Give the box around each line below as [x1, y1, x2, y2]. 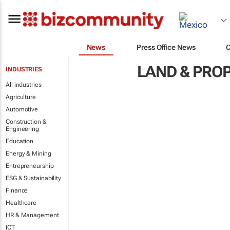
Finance [6, 187, 28, 194]
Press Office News [137, 43, 196, 51]
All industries [6, 81, 42, 88]
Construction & [6, 118, 47, 125]
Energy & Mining [6, 150, 51, 157]
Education [6, 138, 34, 145]
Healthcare [6, 199, 36, 206]
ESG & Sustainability [6, 175, 61, 182]
